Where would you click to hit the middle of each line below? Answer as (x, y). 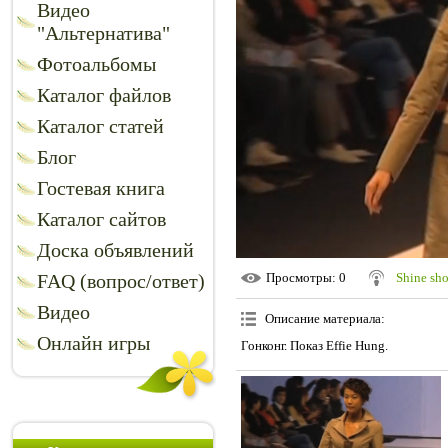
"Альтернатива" (103, 33)
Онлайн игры (93, 343)
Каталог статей (100, 126)
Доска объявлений (115, 250)
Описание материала (323, 319)
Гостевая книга (101, 188)
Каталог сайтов (101, 219)
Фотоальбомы (96, 64)
